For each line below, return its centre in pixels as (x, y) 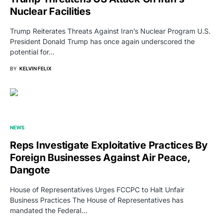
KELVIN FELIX (35, 68)
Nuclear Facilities (50, 11)
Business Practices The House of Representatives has (97, 200)
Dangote (30, 170)
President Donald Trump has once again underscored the (102, 41)
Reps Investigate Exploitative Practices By (109, 145)
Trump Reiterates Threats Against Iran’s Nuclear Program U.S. (110, 31)
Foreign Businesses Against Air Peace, (100, 157)
